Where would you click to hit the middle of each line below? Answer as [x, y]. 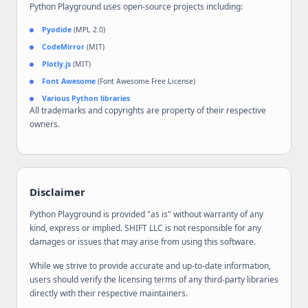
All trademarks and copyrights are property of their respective [148, 110]
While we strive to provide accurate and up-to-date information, [150, 266]
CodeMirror [63, 47]
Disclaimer [57, 192]
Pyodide [57, 30]
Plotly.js [56, 64]
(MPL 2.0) [88, 30]
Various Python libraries [86, 98]
